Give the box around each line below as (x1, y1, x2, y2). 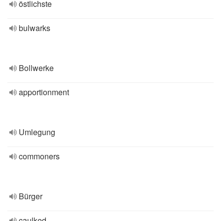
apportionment (19, 86, 69, 98)
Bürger (19, 190, 42, 202)
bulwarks (19, 22, 50, 34)
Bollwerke (19, 62, 54, 74)
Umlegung (19, 126, 55, 138)
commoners (19, 150, 60, 162)
